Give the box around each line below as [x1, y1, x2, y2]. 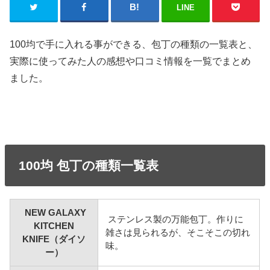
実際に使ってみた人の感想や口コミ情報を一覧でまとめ [10, 55, 251, 66]
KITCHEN [34, 221, 75, 231]
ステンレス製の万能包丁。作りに [105, 214, 244, 224]
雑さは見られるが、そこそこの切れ [105, 227, 251, 237]
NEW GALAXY [22, 207, 86, 218]
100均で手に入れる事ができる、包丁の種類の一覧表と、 [10, 38, 258, 49]
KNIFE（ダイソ [22, 234, 86, 244]
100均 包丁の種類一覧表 [18, 158, 159, 172]
